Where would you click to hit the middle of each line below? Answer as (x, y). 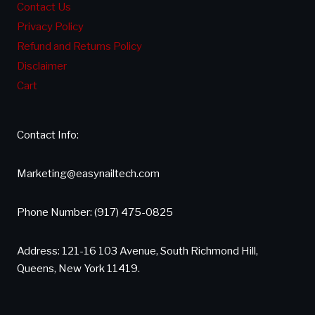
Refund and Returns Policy (79, 47)
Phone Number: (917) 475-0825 (95, 212)
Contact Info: (48, 135)
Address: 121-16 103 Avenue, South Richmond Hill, (137, 251)
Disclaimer (42, 66)
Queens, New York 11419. (78, 269)
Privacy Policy (50, 27)
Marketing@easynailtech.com (88, 174)
